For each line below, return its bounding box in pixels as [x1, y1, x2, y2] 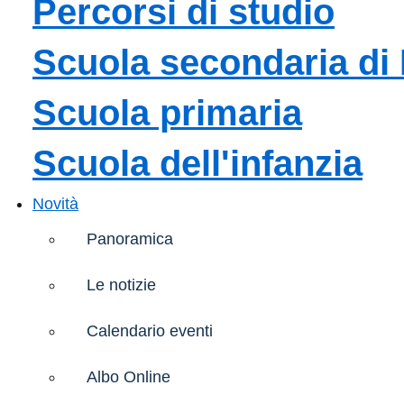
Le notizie [87, 276, 156, 295]
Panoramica [87, 230, 173, 249]
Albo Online [87, 368, 170, 387]
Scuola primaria [32, 92, 302, 133]
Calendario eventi [87, 322, 213, 341]
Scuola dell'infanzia [32, 142, 363, 183]
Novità [32, 194, 78, 213]
